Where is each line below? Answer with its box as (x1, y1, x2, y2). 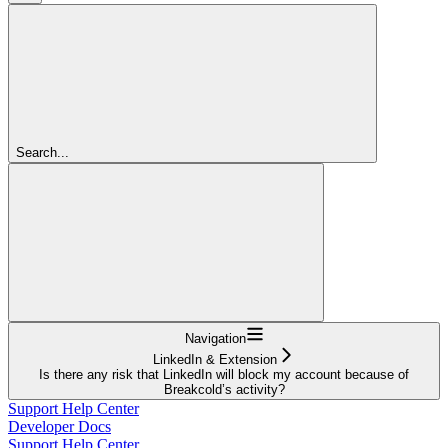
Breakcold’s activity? (163, 382, 285, 398)
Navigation (184, 331, 246, 347)
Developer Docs (8, 418, 111, 436)
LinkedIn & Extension (153, 352, 277, 368)
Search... (16, 145, 69, 161)
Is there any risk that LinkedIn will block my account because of (39, 367, 409, 383)
